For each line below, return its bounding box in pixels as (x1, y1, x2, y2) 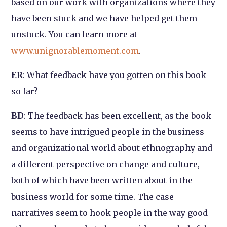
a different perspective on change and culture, (11, 159, 200, 170)
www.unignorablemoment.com (11, 46, 139, 56)
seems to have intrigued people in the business (11, 127, 205, 137)
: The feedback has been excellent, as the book (24, 110, 212, 121)
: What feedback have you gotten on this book (23, 70, 207, 81)
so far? (11, 86, 39, 97)
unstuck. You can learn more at (11, 29, 138, 40)
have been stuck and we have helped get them (11, 13, 198, 24)
